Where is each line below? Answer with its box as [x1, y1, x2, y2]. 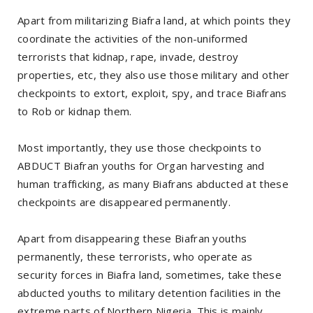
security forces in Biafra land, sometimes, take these [17, 267, 282, 282]
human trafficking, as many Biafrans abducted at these [17, 176, 289, 191]
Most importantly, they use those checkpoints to [17, 140, 262, 154]
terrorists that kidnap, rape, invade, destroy [17, 49, 239, 64]
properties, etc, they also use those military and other [17, 67, 290, 82]
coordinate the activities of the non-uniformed [17, 31, 248, 45]
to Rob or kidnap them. [17, 103, 132, 118]
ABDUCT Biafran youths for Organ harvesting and [17, 158, 265, 173]
